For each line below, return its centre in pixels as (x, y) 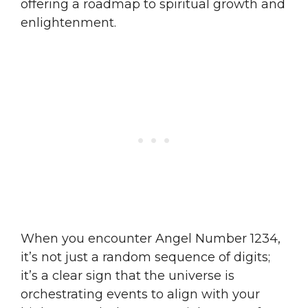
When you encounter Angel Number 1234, (151, 238)
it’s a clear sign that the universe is (128, 275)
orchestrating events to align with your (140, 294)
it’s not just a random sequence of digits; (145, 257)
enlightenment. (68, 22)
